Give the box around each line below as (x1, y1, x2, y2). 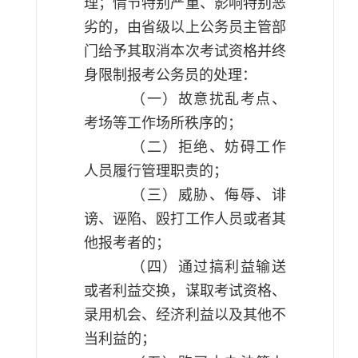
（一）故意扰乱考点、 (131, 91, 287, 107)
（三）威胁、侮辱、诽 (131, 187, 287, 203)
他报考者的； (84, 235, 170, 251)
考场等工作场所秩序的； (84, 115, 242, 131)
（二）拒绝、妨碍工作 (131, 139, 287, 155)
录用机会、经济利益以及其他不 (84, 307, 286, 323)
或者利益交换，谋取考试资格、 (84, 283, 286, 299)
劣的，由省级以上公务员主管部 (84, 19, 286, 35)
